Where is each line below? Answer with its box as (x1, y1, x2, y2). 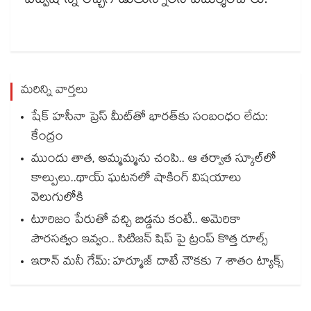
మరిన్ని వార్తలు (21, 81, 88, 102)
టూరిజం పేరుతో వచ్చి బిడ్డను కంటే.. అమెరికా (31, 211, 241, 232)
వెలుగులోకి (31, 189, 83, 210)
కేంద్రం (31, 128, 63, 149)
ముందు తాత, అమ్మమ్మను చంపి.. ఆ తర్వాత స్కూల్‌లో (31, 150, 276, 171)
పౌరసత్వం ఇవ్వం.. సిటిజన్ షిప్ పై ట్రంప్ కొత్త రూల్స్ (31, 230, 268, 251)
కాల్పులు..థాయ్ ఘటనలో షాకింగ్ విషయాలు (31, 169, 242, 190)
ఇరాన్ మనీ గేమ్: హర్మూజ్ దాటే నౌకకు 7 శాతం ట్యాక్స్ (31, 253, 284, 274)
